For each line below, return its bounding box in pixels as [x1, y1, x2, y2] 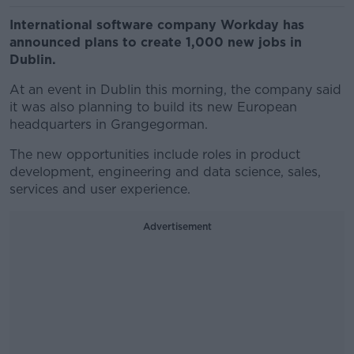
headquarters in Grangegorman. [9, 117, 208, 132]
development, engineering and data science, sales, [9, 164, 321, 179]
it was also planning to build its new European [9, 100, 297, 115]
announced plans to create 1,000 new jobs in [9, 35, 302, 50]
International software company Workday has [9, 17, 304, 32]
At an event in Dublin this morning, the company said [9, 82, 341, 97]
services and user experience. [9, 182, 190, 197]
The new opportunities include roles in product [9, 147, 300, 162]
